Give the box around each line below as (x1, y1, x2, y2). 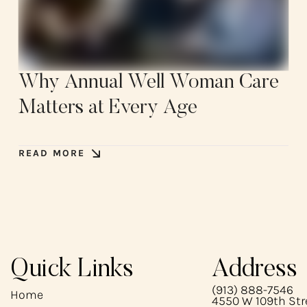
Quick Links (10, 257, 134, 283)
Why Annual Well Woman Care (18, 73, 279, 94)
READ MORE (18, 147, 85, 160)
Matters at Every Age (18, 98, 197, 119)
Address (211, 257, 297, 283)
